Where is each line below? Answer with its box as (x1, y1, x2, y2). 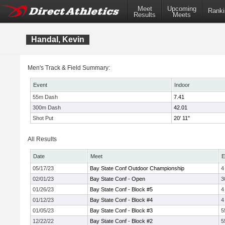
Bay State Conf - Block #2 (90, 218, 153, 224)
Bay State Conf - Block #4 (90, 197, 153, 203)
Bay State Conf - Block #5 (90, 186, 153, 192)
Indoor (174, 82, 190, 88)
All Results (28, 136, 57, 143)
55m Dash (33, 94, 58, 100)
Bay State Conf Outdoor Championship (90, 165, 184, 171)
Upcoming (167, 5, 196, 13)
